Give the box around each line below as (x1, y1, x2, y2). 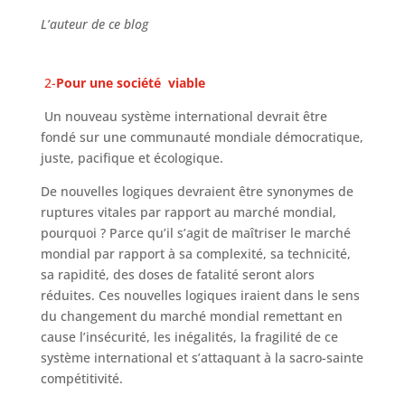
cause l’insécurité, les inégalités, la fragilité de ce (40, 328, 338, 345)
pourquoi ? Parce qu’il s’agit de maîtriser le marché (40, 224, 351, 241)
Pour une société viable (55, 74, 205, 91)
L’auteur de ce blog (40, 15, 148, 33)
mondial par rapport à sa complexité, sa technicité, (40, 245, 351, 262)
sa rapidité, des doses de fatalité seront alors (40, 266, 315, 283)
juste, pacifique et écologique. (40, 149, 223, 166)
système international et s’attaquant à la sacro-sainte (40, 349, 363, 366)
